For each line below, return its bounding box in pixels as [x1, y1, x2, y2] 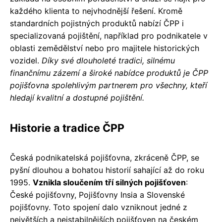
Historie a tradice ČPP [10, 121, 124, 135]
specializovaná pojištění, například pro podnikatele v [10, 31, 208, 41]
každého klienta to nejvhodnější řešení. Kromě [10, 6, 182, 16]
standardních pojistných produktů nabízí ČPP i [10, 18, 184, 29]
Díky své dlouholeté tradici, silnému [42, 55, 175, 66]
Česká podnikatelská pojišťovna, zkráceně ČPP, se [10, 153, 199, 163]
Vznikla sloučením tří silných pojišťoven [33, 177, 186, 188]
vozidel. [10, 55, 42, 66]
